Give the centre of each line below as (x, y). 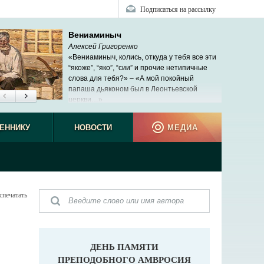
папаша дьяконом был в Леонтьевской (133, 89)
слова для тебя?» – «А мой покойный (131, 78)
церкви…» (85, 100)
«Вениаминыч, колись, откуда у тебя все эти (142, 57)
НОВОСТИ (93, 128)
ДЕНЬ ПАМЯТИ (124, 246)
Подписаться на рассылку (178, 9)
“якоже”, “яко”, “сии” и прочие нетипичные (138, 68)
